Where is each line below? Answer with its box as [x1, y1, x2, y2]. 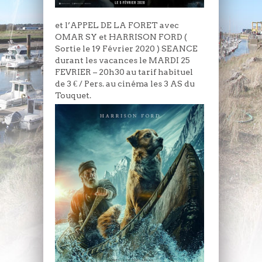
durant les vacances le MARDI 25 [55, 56, 190, 65]
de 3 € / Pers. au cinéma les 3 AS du [55, 79, 195, 89]
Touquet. [55, 91, 91, 101]
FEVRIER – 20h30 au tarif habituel [55, 67, 193, 77]
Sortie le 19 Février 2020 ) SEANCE [55, 44, 198, 54]
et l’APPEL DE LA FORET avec [55, 20, 179, 30]
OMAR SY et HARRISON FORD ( [55, 32, 187, 42]
